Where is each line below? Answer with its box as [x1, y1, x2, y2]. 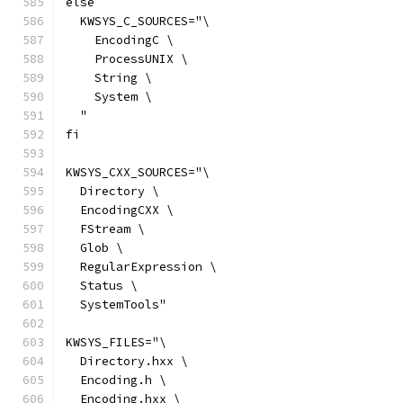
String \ [66, 70, 152, 85]
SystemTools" [66, 297, 166, 312]
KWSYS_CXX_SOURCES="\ [66, 165, 210, 180]
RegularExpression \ [66, 259, 217, 274]
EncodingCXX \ [66, 202, 174, 218]
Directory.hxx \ [66, 354, 188, 369]
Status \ [66, 278, 138, 293]
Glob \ [66, 240, 123, 255]
